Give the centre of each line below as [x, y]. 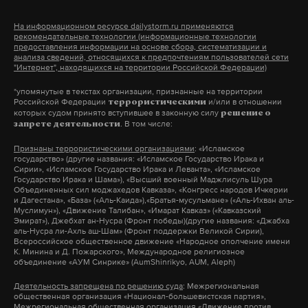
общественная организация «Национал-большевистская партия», [140, 296]
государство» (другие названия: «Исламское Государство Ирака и [139, 159]
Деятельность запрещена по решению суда [98, 286]
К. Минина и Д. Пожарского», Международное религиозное [129, 252]
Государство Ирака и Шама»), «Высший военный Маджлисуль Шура [143, 179]
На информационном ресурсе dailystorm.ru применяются [124, 26]
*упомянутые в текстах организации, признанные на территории [138, 91]
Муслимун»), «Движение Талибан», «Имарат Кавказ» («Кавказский [137, 210]
